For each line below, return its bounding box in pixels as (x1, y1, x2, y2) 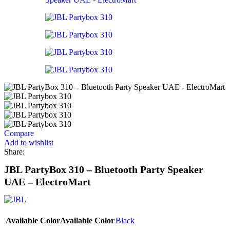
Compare (4, 129, 34, 138)
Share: (4, 147, 25, 156)
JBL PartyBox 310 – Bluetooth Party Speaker (4, 164, 203, 176)
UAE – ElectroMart (4, 176, 91, 188)
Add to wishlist (4, 138, 53, 147)
